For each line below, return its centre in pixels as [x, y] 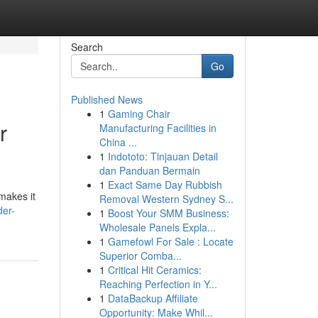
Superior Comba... [140, 256]
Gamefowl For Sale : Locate [170, 241]
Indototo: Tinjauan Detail [163, 156]
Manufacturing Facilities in [158, 128]
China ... [118, 142]
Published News [106, 99]
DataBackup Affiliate [153, 298]
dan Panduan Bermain [149, 170]
